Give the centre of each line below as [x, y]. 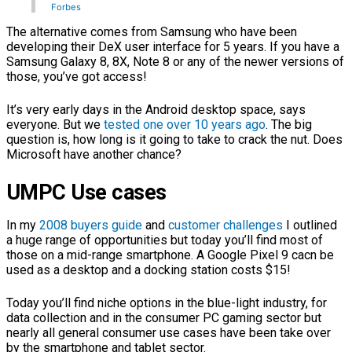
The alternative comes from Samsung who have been [152, 31]
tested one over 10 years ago [185, 124]
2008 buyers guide [91, 225]
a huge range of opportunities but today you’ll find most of [165, 240]
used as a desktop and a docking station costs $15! [148, 269]
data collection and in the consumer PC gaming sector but [164, 317]
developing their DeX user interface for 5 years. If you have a [173, 46]
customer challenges [225, 225]
